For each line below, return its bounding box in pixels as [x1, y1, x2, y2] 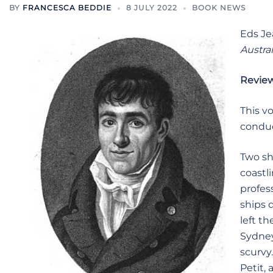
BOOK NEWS [192, 3, 246, 12]
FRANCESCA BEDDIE [23, 3, 112, 12]
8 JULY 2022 [126, 3, 177, 12]
